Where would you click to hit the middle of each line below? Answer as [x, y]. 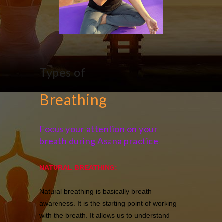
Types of [62, 72]
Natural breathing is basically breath [95, 191]
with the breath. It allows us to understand [105, 215]
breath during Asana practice [99, 140]
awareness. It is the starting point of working [108, 203]
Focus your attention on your [98, 129]
